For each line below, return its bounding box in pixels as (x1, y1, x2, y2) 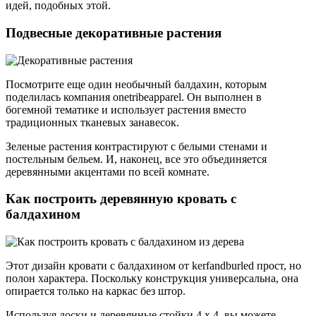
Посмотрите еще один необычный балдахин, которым (6, 78, 267, 90)
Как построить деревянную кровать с (6, 191, 236, 207)
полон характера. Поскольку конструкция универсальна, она (6, 272, 298, 285)
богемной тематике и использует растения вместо (6, 103, 246, 116)
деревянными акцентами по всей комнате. (6, 165, 209, 178)
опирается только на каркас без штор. (6, 285, 186, 298)
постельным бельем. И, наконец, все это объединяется (6, 152, 267, 165)
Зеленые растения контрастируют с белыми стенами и (6, 140, 267, 152)
